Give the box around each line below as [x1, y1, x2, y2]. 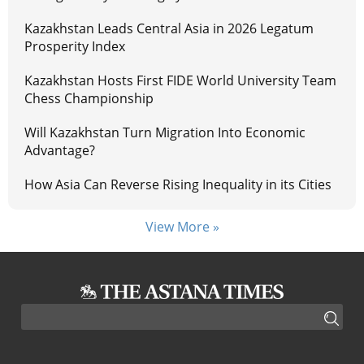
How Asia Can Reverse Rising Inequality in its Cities [24, 175, 331, 193]
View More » [145, 217, 219, 236]
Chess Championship [24, 89, 157, 107]
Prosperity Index [24, 37, 125, 55]
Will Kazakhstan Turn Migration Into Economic [24, 123, 305, 141]
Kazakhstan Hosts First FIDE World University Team [24, 71, 336, 89]
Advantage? [24, 141, 95, 159]
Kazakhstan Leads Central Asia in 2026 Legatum [24, 19, 314, 37]
